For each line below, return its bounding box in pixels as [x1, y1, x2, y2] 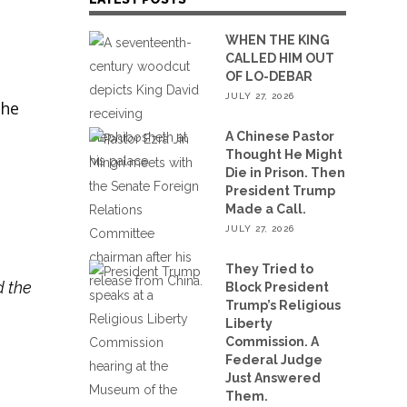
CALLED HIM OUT [225, 50, 335, 65]
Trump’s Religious [225, 297, 342, 313]
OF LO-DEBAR [225, 68, 313, 84]
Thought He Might [225, 146, 343, 162]
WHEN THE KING [225, 32, 331, 47]
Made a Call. [225, 201, 307, 216]
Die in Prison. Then [225, 164, 346, 180]
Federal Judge [225, 352, 323, 367]
